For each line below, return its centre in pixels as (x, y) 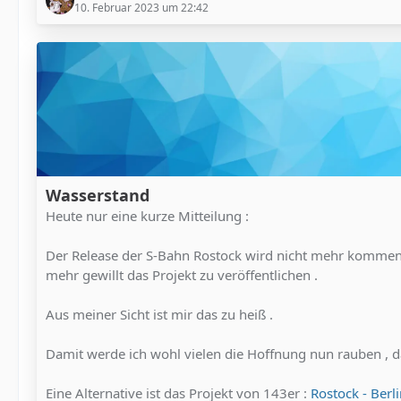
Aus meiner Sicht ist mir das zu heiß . (159, 314)
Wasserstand (98, 195)
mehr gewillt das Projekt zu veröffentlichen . (182, 275)
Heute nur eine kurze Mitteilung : (147, 216)
